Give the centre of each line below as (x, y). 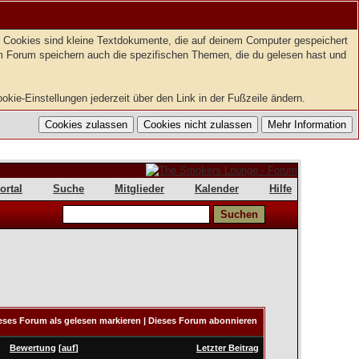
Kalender (217, 189)
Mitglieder (139, 189)
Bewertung (33, 348)
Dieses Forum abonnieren (203, 321)
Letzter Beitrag (228, 348)
